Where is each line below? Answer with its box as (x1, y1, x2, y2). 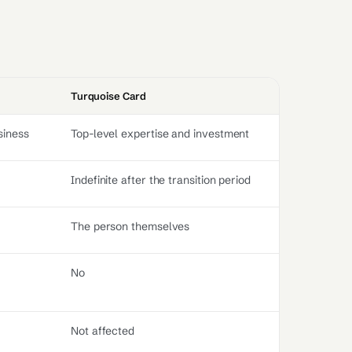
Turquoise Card (71, 90, 147, 102)
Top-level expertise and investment (71, 126, 250, 141)
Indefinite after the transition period (71, 173, 251, 187)
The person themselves (71, 219, 190, 233)
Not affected (71, 324, 135, 338)
